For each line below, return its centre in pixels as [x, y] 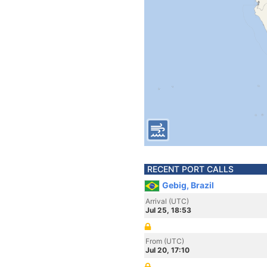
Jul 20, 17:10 [167, 250]
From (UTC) [165, 241]
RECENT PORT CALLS [190, 169]
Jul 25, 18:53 [168, 210]
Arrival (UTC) [167, 201]
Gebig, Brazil [188, 185]
